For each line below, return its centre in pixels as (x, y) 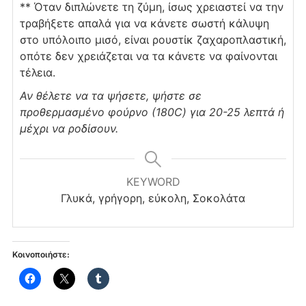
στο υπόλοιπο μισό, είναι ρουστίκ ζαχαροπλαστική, (153, 39)
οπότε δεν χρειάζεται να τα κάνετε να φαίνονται (148, 56)
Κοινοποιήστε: (41, 254)
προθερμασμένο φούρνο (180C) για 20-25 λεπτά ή (152, 112)
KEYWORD (153, 181)
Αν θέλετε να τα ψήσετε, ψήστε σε (110, 95)
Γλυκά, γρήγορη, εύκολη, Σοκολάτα (153, 198)
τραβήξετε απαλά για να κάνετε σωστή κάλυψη (144, 23)
